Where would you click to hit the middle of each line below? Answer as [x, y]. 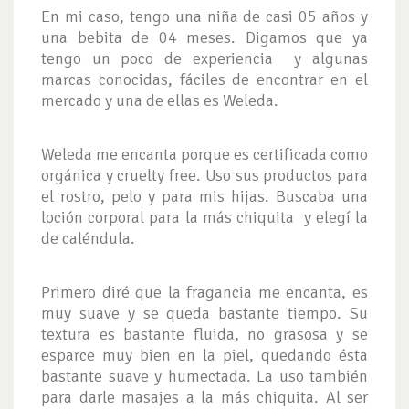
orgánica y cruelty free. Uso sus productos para [204, 175]
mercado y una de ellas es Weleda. [160, 100]
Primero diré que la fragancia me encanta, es [204, 292]
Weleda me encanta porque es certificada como [204, 154]
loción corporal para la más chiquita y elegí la [204, 217]
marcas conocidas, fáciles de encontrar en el [204, 79]
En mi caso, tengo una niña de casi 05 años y [204, 16]
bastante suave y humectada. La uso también [204, 376]
